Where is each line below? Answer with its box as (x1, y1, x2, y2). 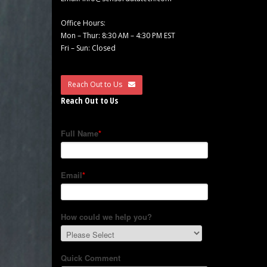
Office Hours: (61, 17, 105, 28)
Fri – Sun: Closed (61, 42, 116, 53)
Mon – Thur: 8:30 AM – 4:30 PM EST (61, 30, 175, 41)
